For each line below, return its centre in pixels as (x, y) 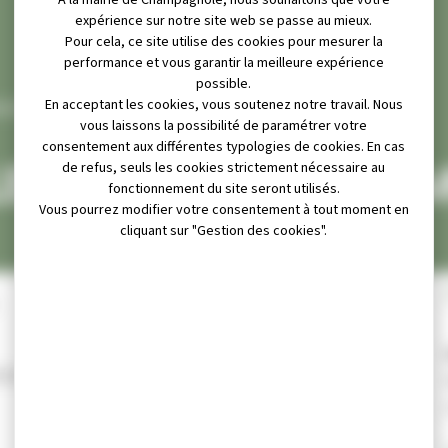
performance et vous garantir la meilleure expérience (223, 63)
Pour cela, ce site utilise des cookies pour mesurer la (223, 42)
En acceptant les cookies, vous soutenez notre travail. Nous (223, 105)
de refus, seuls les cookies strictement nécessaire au (224, 168)
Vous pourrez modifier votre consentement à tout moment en (224, 210)
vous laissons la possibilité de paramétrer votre (224, 126)
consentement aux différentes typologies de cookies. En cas (224, 147)
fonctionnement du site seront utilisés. (223, 189)
